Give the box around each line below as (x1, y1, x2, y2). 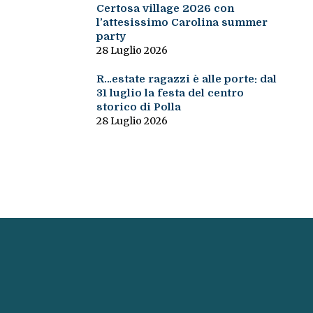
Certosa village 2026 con (96, 2, 234, 15)
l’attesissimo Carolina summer (96, 16, 268, 29)
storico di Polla (96, 101, 181, 114)
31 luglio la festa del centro (96, 87, 244, 100)
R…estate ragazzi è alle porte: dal (96, 73, 277, 86)
